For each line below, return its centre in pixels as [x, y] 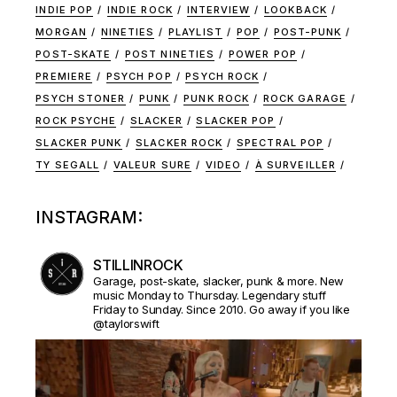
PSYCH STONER [81, 98]
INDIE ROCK [140, 10]
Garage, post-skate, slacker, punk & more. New [219, 281]
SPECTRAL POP [280, 143]
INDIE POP [65, 10]
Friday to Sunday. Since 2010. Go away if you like [222, 309]
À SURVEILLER [296, 165]
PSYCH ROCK [222, 76]
